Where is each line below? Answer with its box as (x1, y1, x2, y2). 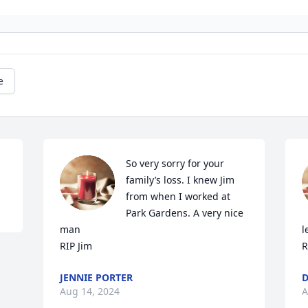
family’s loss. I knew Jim (126, 173, 235, 186)
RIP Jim (60, 239, 93, 252)
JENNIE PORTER (60, 271, 133, 284)
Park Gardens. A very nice (126, 206, 244, 219)
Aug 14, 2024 (60, 285, 120, 298)
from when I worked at (126, 190, 231, 203)
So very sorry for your (126, 157, 225, 170)
